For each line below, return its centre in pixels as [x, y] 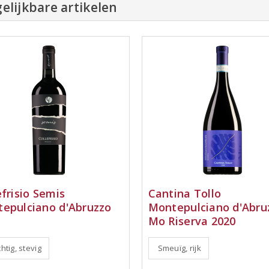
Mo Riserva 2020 [192, 221]
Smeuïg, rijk [179, 248]
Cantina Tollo [185, 193]
